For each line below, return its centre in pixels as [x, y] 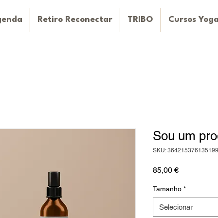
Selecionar [176, 207]
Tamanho [167, 189]
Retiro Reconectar [75, 20]
